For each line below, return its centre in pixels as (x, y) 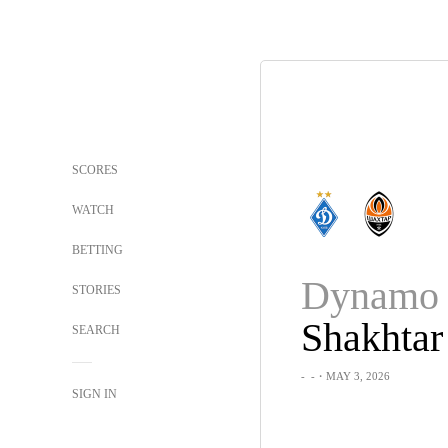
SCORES (95, 170)
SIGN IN (94, 394)
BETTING (97, 250)
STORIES (96, 290)
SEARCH (97, 330)
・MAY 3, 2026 (352, 376)
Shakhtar (371, 337)
